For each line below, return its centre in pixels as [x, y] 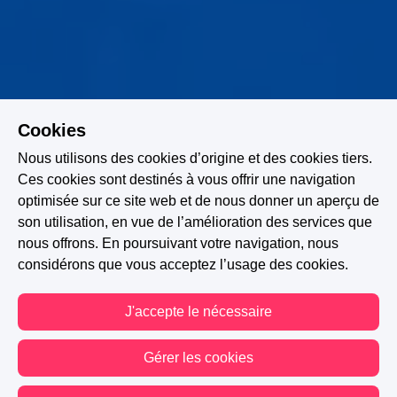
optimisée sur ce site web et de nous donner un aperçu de [198, 201]
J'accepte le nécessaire [198, 311]
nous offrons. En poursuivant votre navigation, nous [178, 243]
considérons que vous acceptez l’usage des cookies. [183, 265]
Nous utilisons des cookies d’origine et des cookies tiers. [195, 158]
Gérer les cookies [198, 358]
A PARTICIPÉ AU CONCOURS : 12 [198, 374]
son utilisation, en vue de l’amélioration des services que [195, 222]
